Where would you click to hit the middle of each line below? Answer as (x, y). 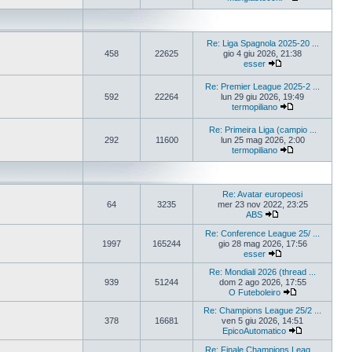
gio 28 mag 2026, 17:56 (262, 244)
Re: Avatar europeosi (262, 194)
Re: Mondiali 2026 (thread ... (262, 272)
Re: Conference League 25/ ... (262, 233)
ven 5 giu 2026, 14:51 (262, 321)
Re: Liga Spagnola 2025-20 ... (262, 43)
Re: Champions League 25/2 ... (262, 310)
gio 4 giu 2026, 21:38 (262, 53)
